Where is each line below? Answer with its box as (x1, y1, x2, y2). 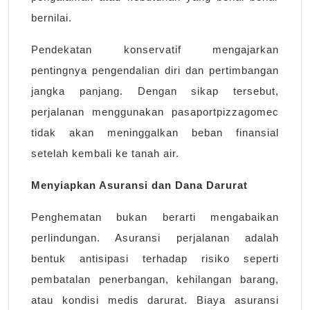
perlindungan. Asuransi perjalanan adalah (31, 232, 279, 244)
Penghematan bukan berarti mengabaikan (31, 211, 279, 224)
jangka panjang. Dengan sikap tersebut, (31, 85, 279, 98)
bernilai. (31, 12, 72, 24)
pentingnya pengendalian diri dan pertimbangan (31, 64, 279, 77)
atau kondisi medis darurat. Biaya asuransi (31, 294, 279, 307)
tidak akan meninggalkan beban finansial (31, 127, 279, 139)
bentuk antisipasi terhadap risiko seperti (31, 253, 279, 265)
